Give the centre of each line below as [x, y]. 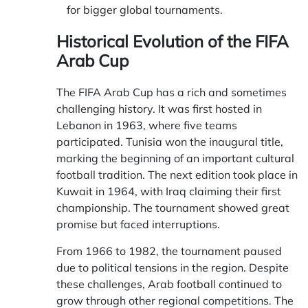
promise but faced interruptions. [138, 224]
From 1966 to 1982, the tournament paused [169, 251]
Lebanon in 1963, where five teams [147, 125]
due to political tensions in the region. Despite [173, 267]
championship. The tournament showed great [173, 207]
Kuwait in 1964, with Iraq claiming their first [169, 191]
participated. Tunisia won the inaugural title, [170, 141]
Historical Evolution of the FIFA [173, 41]
